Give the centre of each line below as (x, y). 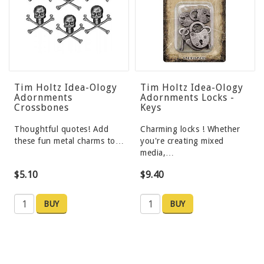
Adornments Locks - (187, 98)
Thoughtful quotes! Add (61, 129)
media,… (157, 153)
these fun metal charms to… (69, 141)
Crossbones (42, 108)
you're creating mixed (182, 141)
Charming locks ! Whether (190, 129)
